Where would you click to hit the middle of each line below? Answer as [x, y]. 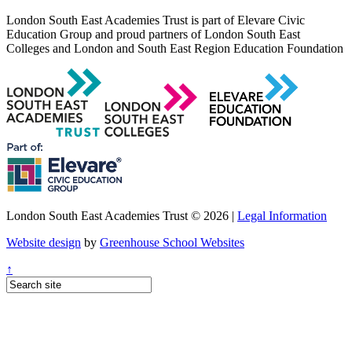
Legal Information [282, 215]
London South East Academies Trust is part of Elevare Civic [156, 20]
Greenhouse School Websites [172, 242]
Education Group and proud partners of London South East [153, 34]
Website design [44, 242]
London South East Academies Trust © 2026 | [122, 215]
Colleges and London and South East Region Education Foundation [175, 48]
